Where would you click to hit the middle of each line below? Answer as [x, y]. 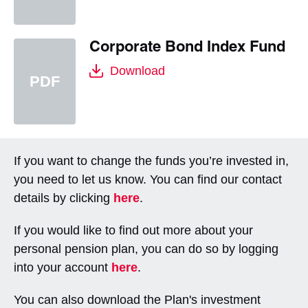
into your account [63, 268]
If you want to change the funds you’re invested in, [151, 161]
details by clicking [64, 198]
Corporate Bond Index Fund [187, 48]
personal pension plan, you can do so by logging [146, 249]
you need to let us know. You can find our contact [148, 180]
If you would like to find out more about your [133, 231]
